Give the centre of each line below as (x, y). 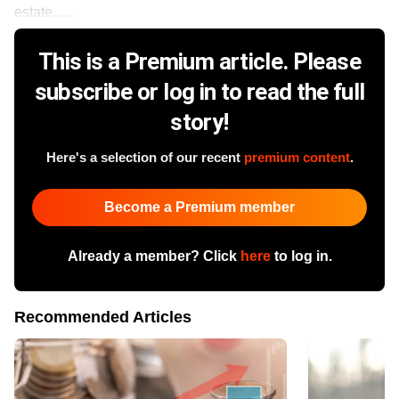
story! (199, 122)
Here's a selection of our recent (145, 157)
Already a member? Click (154, 256)
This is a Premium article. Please (199, 61)
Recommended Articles (103, 317)
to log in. (301, 256)
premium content (297, 157)
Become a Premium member (199, 207)
